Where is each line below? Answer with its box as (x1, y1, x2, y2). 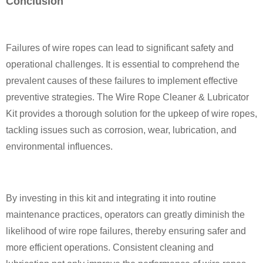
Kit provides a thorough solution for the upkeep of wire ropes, (6, 108, 257, 119)
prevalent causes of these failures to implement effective (6, 75, 238, 86)
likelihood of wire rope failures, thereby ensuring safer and (6, 225, 246, 236)
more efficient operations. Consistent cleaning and (6, 242, 214, 252)
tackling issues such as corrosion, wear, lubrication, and (6, 124, 237, 135)
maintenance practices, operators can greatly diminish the (6, 209, 245, 220)
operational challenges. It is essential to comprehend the (6, 59, 240, 69)
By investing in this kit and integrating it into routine (6, 193, 216, 203)
